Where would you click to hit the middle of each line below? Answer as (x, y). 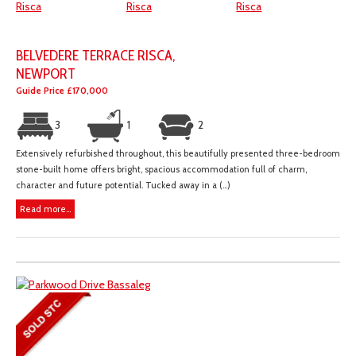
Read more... (45, 209)
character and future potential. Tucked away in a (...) (123, 186)
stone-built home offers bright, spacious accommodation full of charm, (161, 170)
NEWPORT (46, 74)
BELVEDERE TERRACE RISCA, (95, 56)
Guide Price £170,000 (62, 91)
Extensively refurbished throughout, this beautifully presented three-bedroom (178, 154)
